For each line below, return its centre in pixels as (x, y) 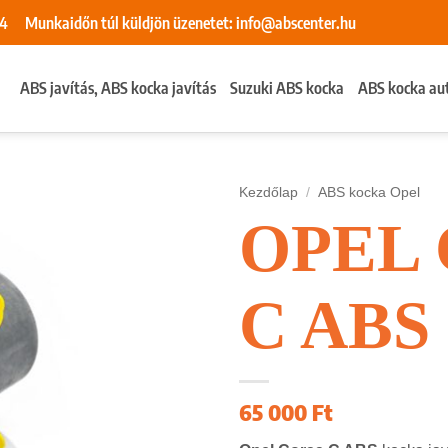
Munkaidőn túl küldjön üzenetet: (130, 22)
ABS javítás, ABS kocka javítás (117, 88)
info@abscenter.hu (295, 22)
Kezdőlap (268, 192)
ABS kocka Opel (369, 192)
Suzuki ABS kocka (286, 88)
